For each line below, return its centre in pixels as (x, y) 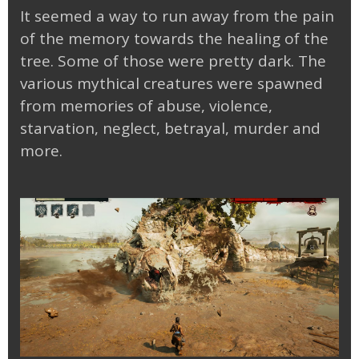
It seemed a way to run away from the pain (177, 16)
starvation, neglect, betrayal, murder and (170, 128)
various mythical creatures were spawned (171, 83)
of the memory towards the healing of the (174, 38)
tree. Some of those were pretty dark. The (173, 61)
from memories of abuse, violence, (146, 105)
